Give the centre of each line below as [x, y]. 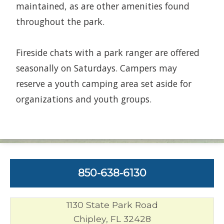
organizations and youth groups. [84, 99]
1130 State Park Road [112, 204]
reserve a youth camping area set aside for [104, 83]
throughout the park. [60, 21]
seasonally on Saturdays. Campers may [96, 68]
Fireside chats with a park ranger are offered [108, 52]
